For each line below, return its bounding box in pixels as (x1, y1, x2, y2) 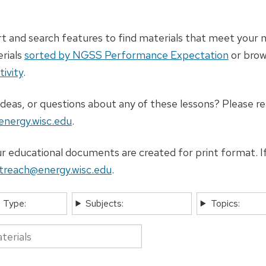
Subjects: (85, 197, 124, 210)
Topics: (210, 197, 240, 210)
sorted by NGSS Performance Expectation (24, 47, 229, 62)
